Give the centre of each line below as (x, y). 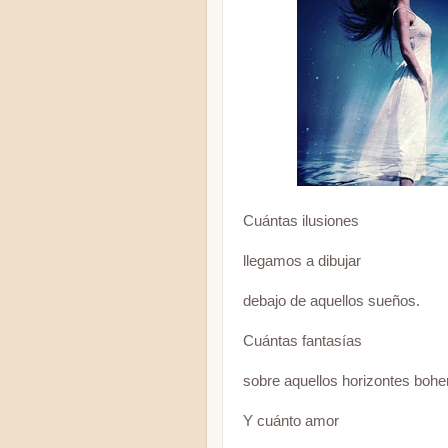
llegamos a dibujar (302, 261)
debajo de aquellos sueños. (331, 301)
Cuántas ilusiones (301, 221)
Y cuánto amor (291, 421)
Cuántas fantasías (302, 341)
